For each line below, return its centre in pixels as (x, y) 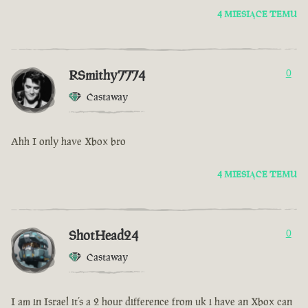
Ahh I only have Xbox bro (68, 142)
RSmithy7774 (107, 75)
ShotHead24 (103, 235)
